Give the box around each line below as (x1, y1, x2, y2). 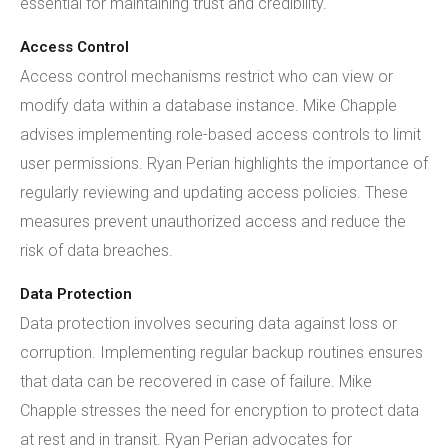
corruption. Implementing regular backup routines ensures (20, 343, 423, 362)
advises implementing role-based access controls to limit (20, 125, 421, 144)
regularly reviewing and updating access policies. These (20, 183, 408, 202)
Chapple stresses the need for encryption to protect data (20, 401, 419, 420)
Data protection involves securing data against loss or (20, 314, 397, 333)
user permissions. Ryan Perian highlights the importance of (20, 154, 428, 173)
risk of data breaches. (20, 241, 173, 260)
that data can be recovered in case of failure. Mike (20, 372, 372, 391)
